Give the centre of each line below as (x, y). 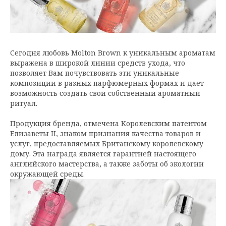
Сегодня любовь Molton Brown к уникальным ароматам (113, 53)
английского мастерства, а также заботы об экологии (107, 164)
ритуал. (24, 103)
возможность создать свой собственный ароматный (105, 93)
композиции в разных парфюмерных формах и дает (107, 83)
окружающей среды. (47, 174)
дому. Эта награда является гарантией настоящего (103, 154)
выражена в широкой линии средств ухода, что (98, 63)
